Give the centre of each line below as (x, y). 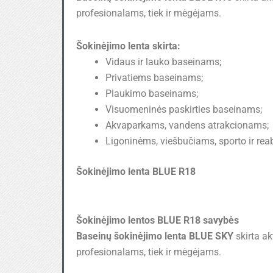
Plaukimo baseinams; (152, 93)
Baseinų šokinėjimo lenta (131, 236)
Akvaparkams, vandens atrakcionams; (187, 125)
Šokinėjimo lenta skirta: (128, 46)
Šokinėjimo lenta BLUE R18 (136, 171)
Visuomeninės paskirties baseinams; (184, 109)
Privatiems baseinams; (154, 77)
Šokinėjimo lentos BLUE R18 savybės (158, 220)
